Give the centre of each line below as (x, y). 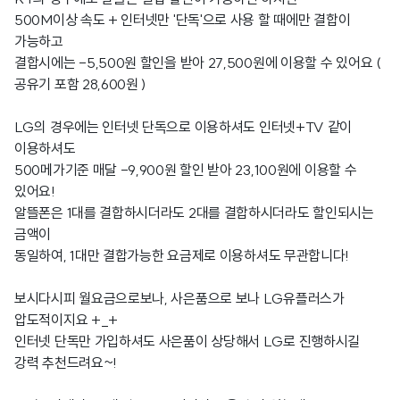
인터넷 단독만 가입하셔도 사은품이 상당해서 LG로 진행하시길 (187, 341)
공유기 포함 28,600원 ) (81, 84)
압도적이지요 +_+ (66, 320)
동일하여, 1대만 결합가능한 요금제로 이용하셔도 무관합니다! (182, 255)
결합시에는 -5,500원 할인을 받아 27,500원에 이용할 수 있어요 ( (198, 62)
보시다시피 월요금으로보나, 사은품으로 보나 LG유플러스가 (179, 298)
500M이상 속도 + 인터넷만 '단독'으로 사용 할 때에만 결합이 (183, 20)
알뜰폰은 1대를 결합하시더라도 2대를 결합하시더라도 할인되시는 (194, 212)
